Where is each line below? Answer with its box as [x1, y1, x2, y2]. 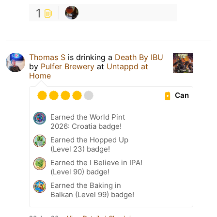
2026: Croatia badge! [50, 121, 122, 131]
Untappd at [107, 61, 148, 71]
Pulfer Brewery [41, 61, 94, 71]
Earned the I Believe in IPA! [50, 157, 142, 167]
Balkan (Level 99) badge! [50, 189, 134, 199]
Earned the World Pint [50, 112, 125, 122]
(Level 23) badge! [50, 144, 110, 154]
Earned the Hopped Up [50, 135, 128, 144]
